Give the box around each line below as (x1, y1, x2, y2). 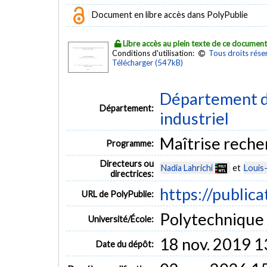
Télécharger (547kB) (112, 57, 183, 67)
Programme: (106, 138, 154, 148)
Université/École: (88, 213, 154, 224)
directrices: (110, 168, 154, 179)
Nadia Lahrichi (160, 162, 213, 173)
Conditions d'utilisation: (112, 48, 196, 58)
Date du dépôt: (96, 238, 154, 249)
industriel (159, 108, 229, 128)
